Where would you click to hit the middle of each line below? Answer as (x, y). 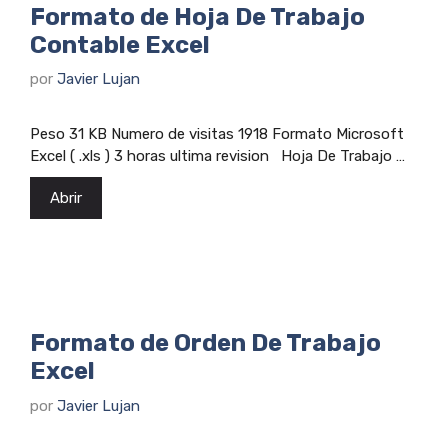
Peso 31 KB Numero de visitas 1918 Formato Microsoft (217, 134)
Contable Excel (120, 44)
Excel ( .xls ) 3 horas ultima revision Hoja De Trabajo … (217, 156)
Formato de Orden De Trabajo (205, 343)
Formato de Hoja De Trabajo (197, 16)
